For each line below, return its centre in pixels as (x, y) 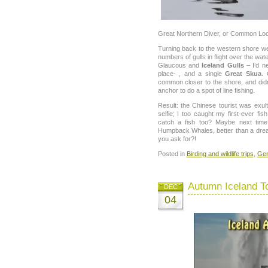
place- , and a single (191, 73)
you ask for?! (177, 139)
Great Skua (243, 73)
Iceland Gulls (223, 65)
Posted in (172, 154)
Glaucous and (180, 65)
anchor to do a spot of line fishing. (206, 90)
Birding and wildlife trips (220, 154)
